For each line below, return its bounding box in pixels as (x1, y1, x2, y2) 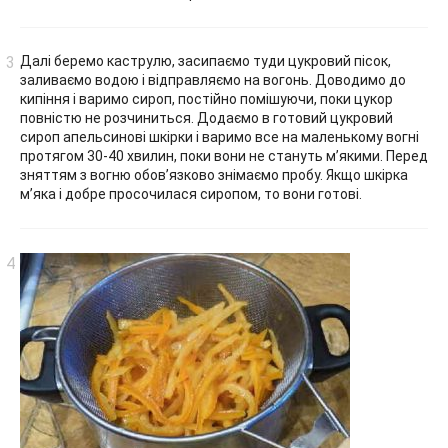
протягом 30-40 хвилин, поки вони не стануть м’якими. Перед (20, 148, 428, 165)
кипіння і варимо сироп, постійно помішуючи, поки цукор (20, 91, 393, 108)
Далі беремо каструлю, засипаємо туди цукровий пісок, (20, 53, 391, 70)
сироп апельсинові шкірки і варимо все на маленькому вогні (20, 129, 419, 146)
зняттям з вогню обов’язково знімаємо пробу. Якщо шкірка (20, 167, 408, 184)
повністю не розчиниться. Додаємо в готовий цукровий (20, 110, 393, 127)
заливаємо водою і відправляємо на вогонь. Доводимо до (20, 72, 406, 89)
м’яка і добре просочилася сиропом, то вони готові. (20, 186, 362, 203)
